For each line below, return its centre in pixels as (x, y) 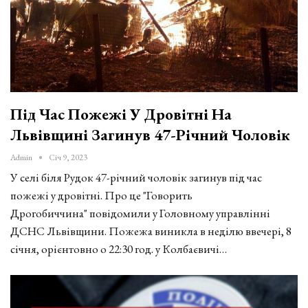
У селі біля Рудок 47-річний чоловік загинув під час (136, 177)
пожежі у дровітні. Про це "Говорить (101, 195)
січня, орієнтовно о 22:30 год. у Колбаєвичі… (119, 249)
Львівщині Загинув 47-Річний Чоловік (150, 134)
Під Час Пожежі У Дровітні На (121, 114)
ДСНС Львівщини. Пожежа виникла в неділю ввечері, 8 (151, 231)
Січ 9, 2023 (68, 157)
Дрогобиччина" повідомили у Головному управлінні (140, 213)
